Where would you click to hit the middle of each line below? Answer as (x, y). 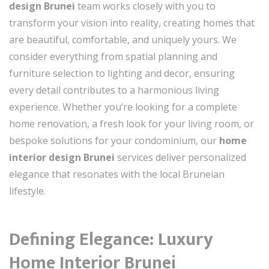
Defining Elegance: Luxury (111, 239)
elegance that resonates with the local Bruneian (117, 174)
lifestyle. (27, 191)
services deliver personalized (180, 157)
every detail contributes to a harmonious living (114, 90)
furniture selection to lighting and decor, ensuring (122, 73)
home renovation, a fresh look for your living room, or (131, 123)
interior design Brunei (62, 157)
